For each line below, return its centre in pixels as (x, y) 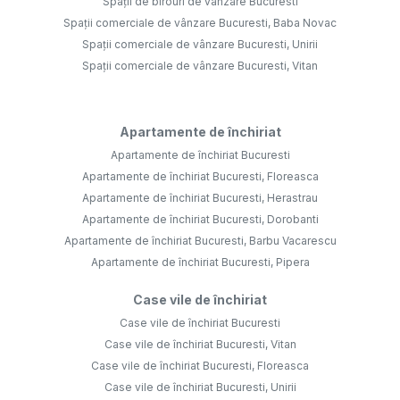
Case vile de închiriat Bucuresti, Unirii (200, 387)
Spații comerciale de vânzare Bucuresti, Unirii (200, 45)
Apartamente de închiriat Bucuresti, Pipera (200, 262)
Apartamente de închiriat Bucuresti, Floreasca (200, 177)
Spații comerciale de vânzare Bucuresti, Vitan (200, 66)
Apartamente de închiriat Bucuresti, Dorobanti (200, 220)
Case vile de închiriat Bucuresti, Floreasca (200, 366)
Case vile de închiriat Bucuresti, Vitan (200, 345)
